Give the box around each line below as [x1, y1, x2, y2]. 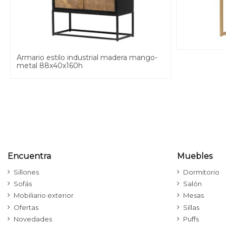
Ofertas [14, 203, 38, 211]
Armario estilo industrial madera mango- [17, 53, 157, 63]
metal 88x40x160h [17, 61, 83, 71]
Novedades [14, 214, 52, 223]
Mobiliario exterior [14, 191, 74, 200]
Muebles [177, 151, 212, 161]
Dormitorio [183, 168, 219, 177]
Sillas [183, 203, 199, 211]
